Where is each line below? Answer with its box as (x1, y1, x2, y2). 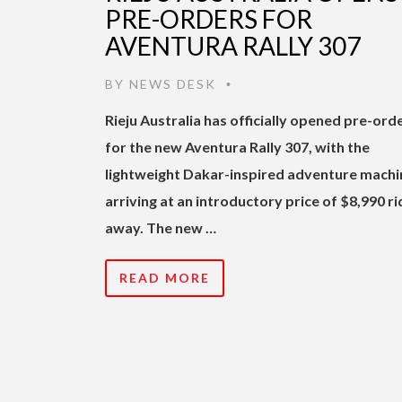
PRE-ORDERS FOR (105, 3, 312, 34)
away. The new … (105, 218, 216, 236)
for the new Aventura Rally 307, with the (105, 137, 370, 155)
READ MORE (119, 269, 210, 285)
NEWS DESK (129, 75, 216, 92)
